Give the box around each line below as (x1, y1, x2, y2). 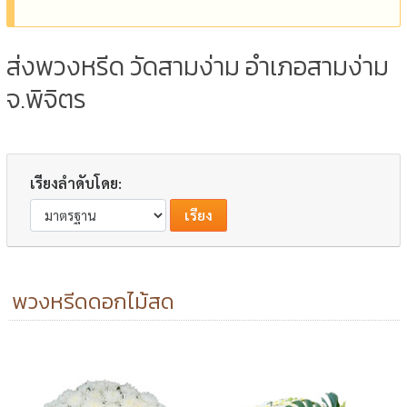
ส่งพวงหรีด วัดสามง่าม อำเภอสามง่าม (6, 46, 390, 85)
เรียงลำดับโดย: (30, 173, 123, 193)
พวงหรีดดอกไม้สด (12, 284, 175, 317)
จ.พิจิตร (6, 79, 87, 118)
